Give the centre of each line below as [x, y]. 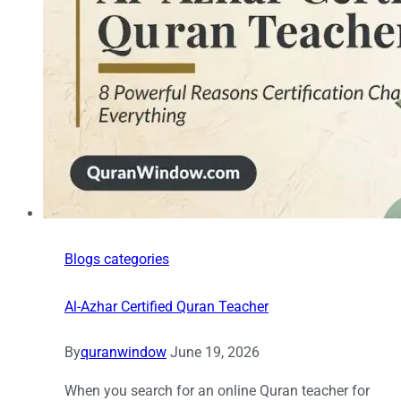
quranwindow [124, 353]
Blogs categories [117, 260]
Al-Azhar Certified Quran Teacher [166, 307]
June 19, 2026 [215, 353]
